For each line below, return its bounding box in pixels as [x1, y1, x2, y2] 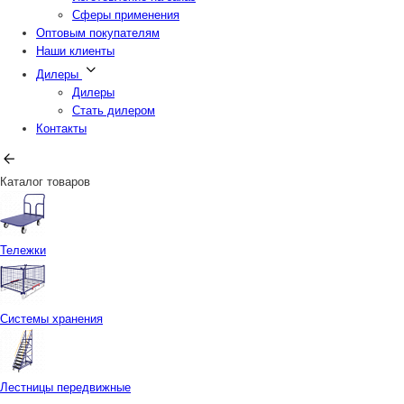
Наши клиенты [36, 44, 115, 58]
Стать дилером [72, 104, 155, 117]
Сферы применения [72, 8, 179, 22]
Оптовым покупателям [36, 26, 160, 40]
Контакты [36, 122, 87, 135]
